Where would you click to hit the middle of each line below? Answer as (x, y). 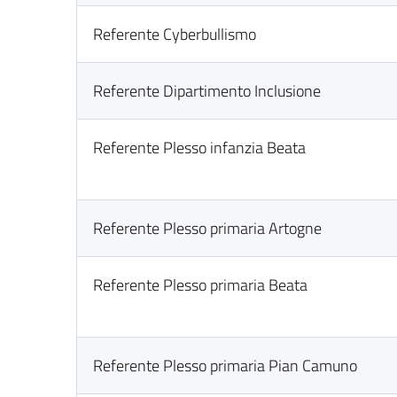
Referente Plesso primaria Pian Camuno (226, 366)
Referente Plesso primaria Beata (201, 285)
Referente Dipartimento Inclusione (207, 91)
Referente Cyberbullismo (175, 34)
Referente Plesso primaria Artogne (208, 228)
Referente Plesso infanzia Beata (200, 148)
